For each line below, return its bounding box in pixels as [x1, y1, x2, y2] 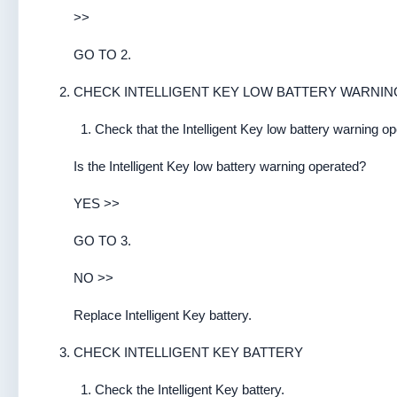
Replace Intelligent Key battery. [74, 307, 252, 323]
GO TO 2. [74, 47, 131, 62]
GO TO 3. [74, 233, 131, 248]
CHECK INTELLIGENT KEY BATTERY [74, 345, 303, 360]
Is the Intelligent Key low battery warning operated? [74, 159, 366, 174]
